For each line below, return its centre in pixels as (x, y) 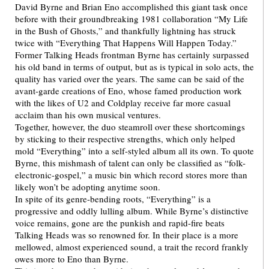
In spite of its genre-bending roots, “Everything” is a (113, 199)
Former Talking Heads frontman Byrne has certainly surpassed (132, 55)
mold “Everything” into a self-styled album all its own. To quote (134, 151)
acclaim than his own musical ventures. (88, 115)
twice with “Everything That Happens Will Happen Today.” (126, 43)
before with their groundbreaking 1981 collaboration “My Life (131, 19)
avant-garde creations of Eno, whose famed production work (128, 91)
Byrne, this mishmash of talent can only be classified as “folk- (130, 163)
